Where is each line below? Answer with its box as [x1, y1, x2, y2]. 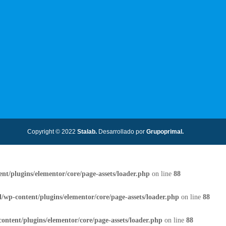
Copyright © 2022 [27, 128, 76, 135]
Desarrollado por [97, 128, 146, 135]
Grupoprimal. [146, 128, 184, 135]
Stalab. [76, 128, 97, 135]
